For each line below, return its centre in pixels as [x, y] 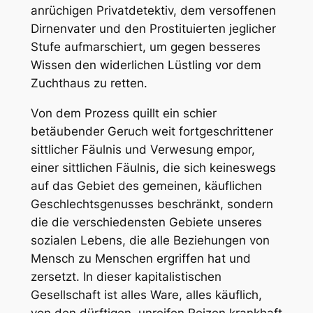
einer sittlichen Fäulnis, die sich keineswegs [153, 167]
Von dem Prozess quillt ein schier [123, 113]
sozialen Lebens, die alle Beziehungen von [150, 240]
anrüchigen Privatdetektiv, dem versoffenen [153, 10]
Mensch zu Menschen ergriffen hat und [140, 258]
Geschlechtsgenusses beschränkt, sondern [152, 204]
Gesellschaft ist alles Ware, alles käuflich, [146, 294]
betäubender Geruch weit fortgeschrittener [152, 131]
